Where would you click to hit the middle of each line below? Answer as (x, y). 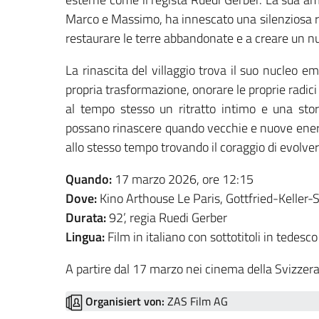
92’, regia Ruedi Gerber (167, 218)
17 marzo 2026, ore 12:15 (183, 179)
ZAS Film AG (196, 302)
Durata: (86, 218)
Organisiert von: (125, 302)
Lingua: (85, 237)
